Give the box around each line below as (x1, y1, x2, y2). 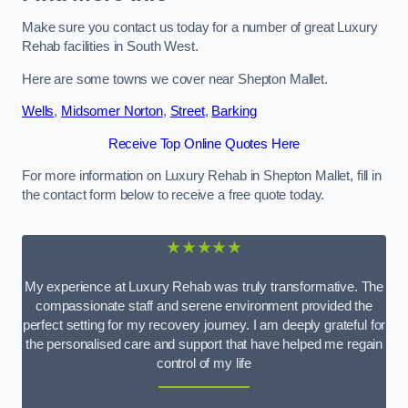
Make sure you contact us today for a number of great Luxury (22, 19, 378, 35)
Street (169, 104, 205, 119)
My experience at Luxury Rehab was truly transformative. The (24, 279, 384, 294)
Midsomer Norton (61, 104, 163, 119)
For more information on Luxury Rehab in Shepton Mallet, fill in (22, 168, 382, 184)
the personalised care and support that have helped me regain (25, 336, 383, 352)
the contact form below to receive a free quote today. (22, 188, 325, 203)
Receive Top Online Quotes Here (107, 136, 301, 151)
